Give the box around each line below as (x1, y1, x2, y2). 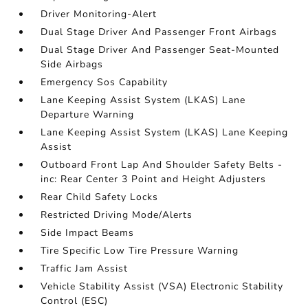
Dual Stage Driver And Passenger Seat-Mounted (41, 43, 280, 56)
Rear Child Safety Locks (41, 190, 159, 203)
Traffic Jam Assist (41, 262, 129, 275)
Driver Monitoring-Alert (41, 8, 157, 21)
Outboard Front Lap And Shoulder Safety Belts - (41, 158, 283, 171)
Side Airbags (41, 58, 104, 71)
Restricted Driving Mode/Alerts (41, 208, 193, 221)
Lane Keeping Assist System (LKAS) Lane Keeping (41, 126, 289, 139)
